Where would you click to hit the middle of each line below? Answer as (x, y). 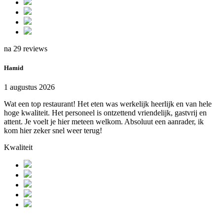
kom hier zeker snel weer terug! (53, 131)
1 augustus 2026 (29, 87)
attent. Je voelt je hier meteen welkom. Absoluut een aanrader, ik (104, 122)
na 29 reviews (26, 48)
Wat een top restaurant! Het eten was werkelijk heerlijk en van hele (108, 104)
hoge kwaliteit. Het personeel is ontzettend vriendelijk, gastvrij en (105, 113)
